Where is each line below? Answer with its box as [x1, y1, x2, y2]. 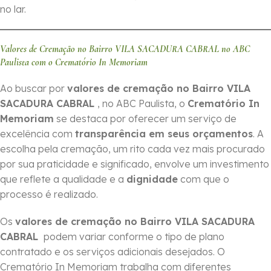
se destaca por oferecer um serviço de [54, 113, 237, 125]
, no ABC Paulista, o [97, 97, 188, 110]
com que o [178, 173, 229, 186]
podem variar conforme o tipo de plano [41, 230, 224, 243]
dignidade [126, 173, 178, 186]
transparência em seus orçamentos [75, 128, 253, 140]
